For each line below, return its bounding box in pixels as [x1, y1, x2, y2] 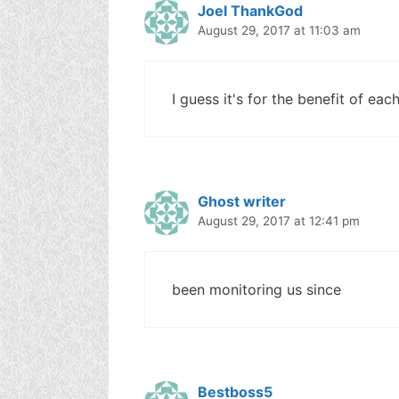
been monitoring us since [172, 280, 341, 298]
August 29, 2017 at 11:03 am [198, 22, 361, 37]
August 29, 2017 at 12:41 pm [198, 213, 360, 228]
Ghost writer [198, 191, 286, 210]
